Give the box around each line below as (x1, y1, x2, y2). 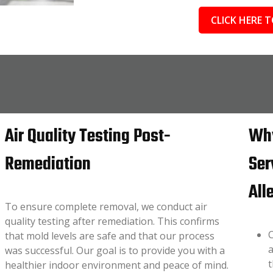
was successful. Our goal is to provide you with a (5, 244, 225, 257)
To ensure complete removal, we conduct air (5, 200, 208, 213)
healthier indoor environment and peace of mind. (5, 258, 229, 272)
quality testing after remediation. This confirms (5, 214, 220, 228)
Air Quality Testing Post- (5, 122, 171, 151)
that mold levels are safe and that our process (5, 229, 215, 243)
